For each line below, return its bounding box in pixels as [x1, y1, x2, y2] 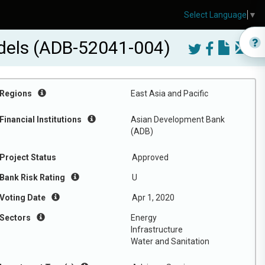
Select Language [184, 10, 247, 20]
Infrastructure [131, 225, 183, 234]
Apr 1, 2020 [132, 193, 174, 202]
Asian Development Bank [131, 115, 225, 124]
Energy [131, 213, 157, 222]
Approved [132, 153, 169, 162]
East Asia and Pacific [131, 89, 208, 98]
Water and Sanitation [131, 237, 209, 246]
